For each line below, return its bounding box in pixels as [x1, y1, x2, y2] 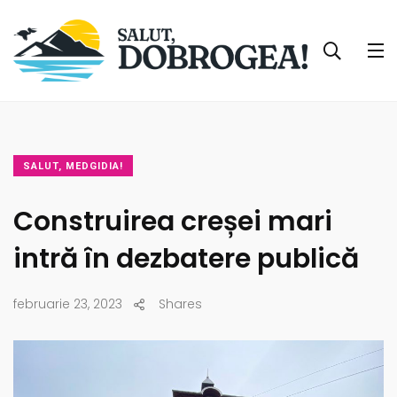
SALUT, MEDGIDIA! [23, 160, 123, 173]
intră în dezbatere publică [13, 240, 359, 278]
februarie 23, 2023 [13, 295, 122, 314]
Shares [159, 295, 202, 314]
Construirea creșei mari [13, 203, 332, 241]
